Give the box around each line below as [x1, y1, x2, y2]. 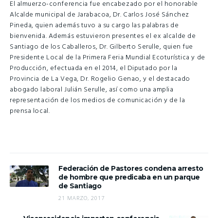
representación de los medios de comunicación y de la [10, 94, 185, 106]
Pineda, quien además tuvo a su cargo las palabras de [10, 19, 179, 31]
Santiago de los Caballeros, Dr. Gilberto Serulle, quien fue [10, 41, 194, 53]
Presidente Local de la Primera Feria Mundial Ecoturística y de [10, 52, 205, 63]
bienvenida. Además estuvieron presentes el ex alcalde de [10, 30, 196, 42]
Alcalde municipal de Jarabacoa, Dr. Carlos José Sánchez [10, 9, 189, 20]
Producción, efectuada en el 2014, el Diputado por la [10, 62, 178, 74]
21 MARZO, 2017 [58, 194, 105, 202]
